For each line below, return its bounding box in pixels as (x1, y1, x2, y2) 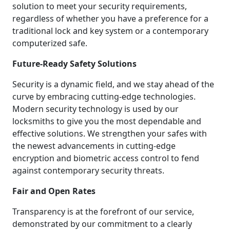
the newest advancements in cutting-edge (12, 140, 176, 151)
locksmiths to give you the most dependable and (12, 115, 201, 127)
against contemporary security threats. (12, 164, 164, 176)
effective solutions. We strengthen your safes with (12, 127, 207, 139)
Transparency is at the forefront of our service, (12, 205, 194, 217)
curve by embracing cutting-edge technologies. (12, 90, 196, 102)
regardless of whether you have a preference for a (12, 12, 208, 24)
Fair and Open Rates (12, 185, 95, 197)
